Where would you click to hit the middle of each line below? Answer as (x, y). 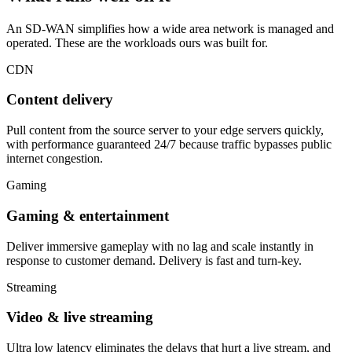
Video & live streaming (80, 317)
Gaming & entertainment (88, 215)
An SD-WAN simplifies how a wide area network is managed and (170, 28)
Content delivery (60, 100)
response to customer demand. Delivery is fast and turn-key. (154, 260)
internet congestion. (55, 159)
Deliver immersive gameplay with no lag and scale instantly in (160, 246)
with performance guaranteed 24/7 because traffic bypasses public (169, 145)
